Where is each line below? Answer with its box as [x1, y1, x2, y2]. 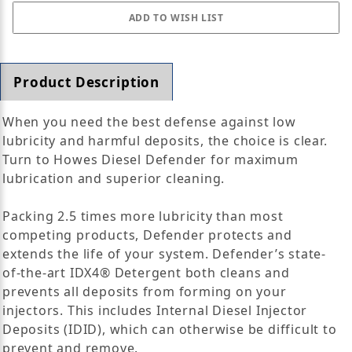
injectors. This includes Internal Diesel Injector [2, 301, 308, 319]
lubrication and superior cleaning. [2, 169, 225, 187]
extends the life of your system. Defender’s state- [2, 244, 326, 262]
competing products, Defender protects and [2, 225, 292, 244]
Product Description [13, 73, 160, 92]
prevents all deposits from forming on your [2, 282, 287, 300]
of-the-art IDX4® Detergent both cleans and [2, 263, 290, 281]
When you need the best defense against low [2, 112, 296, 130]
